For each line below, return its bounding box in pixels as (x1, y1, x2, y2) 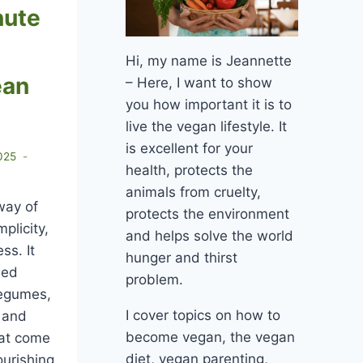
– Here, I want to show (125, 75, 272, 92)
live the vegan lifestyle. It (125, 118, 287, 135)
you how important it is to (125, 96, 292, 113)
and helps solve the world (125, 228, 293, 245)
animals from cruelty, (125, 184, 261, 201)
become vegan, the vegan (125, 329, 295, 346)
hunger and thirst (125, 250, 237, 267)
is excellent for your (125, 140, 253, 157)
